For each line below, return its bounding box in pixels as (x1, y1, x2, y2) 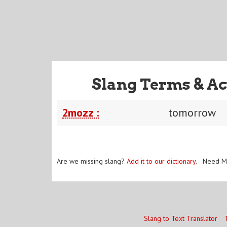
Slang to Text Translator (143, 214, 217, 223)
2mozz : (62, 105, 99, 120)
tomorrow (168, 105, 216, 120)
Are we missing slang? (57, 156, 127, 166)
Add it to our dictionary (127, 156, 196, 166)
